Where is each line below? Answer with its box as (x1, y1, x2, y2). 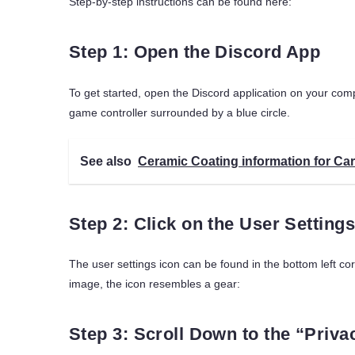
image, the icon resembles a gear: (69, 277, 240, 291)
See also (80, 154, 132, 168)
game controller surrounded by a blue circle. (69, 105, 293, 119)
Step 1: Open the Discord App (69, 41, 321, 62)
